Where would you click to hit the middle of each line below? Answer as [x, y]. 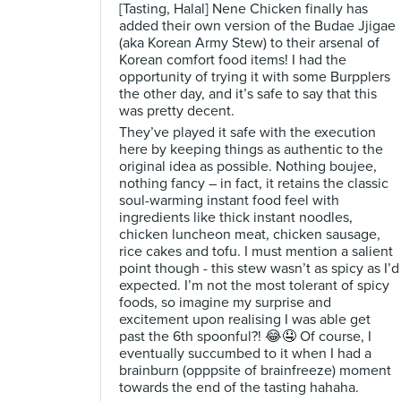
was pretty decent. [177, 111]
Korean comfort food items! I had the [233, 60]
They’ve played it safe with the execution [247, 132]
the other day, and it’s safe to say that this [248, 94]
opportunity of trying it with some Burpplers [255, 77]
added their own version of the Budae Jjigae [257, 26]
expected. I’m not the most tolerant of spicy [254, 286]
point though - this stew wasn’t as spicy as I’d [259, 269]
